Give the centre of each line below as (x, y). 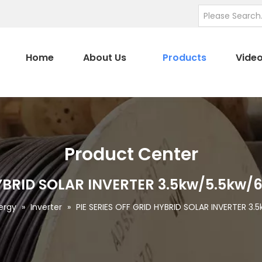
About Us (105, 58)
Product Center (131, 154)
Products (184, 58)
